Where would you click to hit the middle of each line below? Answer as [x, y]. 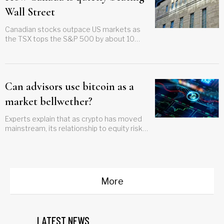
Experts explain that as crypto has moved [73, 118]
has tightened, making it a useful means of [75, 137]
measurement [29, 147]
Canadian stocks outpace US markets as [73, 29]
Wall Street [30, 12]
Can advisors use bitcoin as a [69, 86]
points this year [30, 48]
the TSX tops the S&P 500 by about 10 [70, 38]
